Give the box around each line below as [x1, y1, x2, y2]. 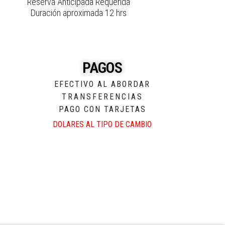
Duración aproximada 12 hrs [30, 8, 127, 18]
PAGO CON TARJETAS [58, 104, 146, 114]
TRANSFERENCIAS [61, 92, 143, 101]
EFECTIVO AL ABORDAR [54, 79, 150, 89]
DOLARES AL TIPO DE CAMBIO [53, 120, 152, 129]
